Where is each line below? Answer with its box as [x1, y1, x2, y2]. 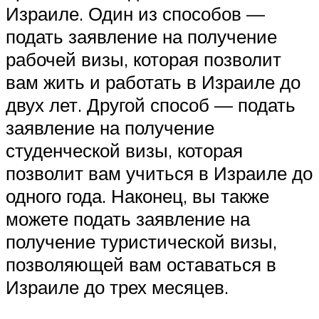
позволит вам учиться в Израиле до [6, 161, 313, 184]
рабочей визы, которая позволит [6, 47, 281, 70]
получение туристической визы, [6, 229, 277, 253]
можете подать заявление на [6, 206, 250, 230]
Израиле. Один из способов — [6, 1, 265, 25]
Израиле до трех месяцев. [6, 275, 229, 298]
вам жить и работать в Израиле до [6, 70, 300, 93]
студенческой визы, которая [6, 138, 243, 162]
